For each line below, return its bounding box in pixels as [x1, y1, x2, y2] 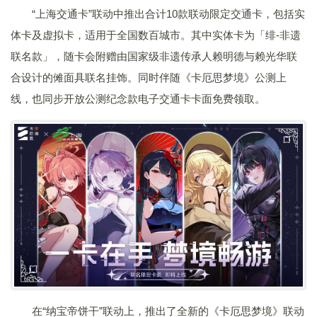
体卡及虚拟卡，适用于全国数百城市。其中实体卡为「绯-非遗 [11, 29, 301, 42]
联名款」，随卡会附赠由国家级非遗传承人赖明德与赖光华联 [11, 50, 297, 63]
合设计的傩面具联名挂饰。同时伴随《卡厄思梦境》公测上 [11, 71, 287, 84]
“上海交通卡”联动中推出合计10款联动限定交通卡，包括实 [32, 8, 305, 21]
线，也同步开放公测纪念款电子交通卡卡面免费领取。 [11, 93, 265, 105]
